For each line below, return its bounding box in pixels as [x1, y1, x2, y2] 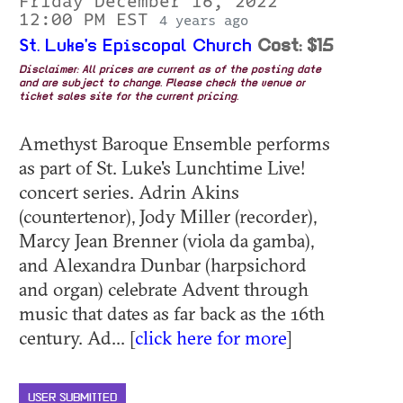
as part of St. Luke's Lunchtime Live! [19, 155, 306, 179]
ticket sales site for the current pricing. [19, 91, 238, 103]
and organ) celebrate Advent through [19, 276, 309, 300]
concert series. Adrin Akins [19, 179, 239, 203]
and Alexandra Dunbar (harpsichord [19, 252, 307, 276]
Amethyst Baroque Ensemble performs [19, 130, 330, 155]
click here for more [135, 325, 286, 349]
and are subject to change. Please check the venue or [19, 77, 305, 89]
